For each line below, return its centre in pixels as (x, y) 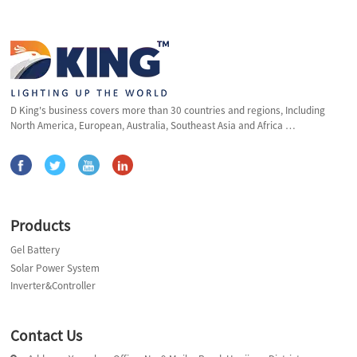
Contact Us (47, 335)
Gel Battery (35, 249)
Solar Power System (55, 268)
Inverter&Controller (53, 286)
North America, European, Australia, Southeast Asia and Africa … (153, 126)
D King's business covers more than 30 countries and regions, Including (168, 111)
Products (41, 225)
